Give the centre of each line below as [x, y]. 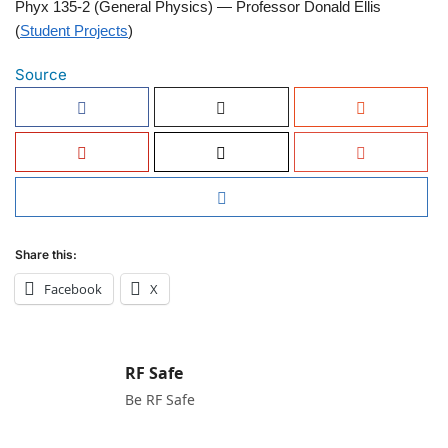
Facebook [73, 288]
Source [41, 74]
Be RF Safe [160, 399]
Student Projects [74, 31]
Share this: [46, 254]
